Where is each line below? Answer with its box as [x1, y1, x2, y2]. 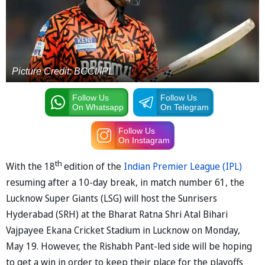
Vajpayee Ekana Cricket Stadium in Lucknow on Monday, [6, 224, 240, 237]
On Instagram [118, 135, 170, 145]
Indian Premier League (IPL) [124, 160, 242, 173]
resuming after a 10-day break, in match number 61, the [6, 176, 244, 189]
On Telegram [160, 102, 209, 112]
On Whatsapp [72, 102, 124, 112]
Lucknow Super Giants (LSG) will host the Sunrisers [6, 192, 217, 205]
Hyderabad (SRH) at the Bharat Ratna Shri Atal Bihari [6, 208, 228, 221]
